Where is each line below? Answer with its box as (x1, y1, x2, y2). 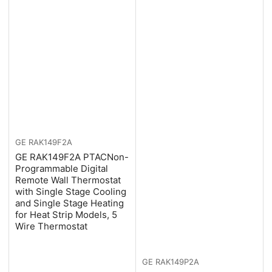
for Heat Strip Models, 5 (15, 209, 117, 221)
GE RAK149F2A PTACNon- (15, 151, 129, 163)
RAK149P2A (155, 256, 199, 267)
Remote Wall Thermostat (15, 174, 121, 186)
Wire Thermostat (15, 220, 87, 233)
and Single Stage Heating (15, 197, 124, 209)
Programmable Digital (15, 163, 108, 175)
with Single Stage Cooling (15, 186, 126, 198)
